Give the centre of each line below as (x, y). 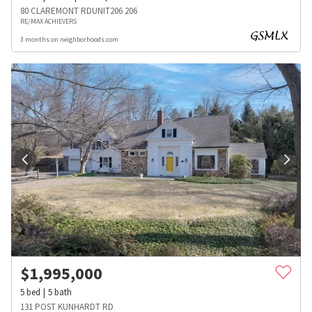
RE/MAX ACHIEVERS (48, 21)
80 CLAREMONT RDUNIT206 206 (79, 10)
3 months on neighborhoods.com (69, 39)
